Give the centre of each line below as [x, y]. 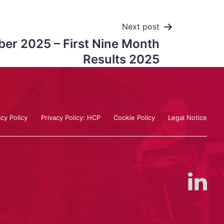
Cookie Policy [134, 117]
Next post [141, 26]
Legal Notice [188, 117]
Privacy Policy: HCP [70, 117]
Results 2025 [121, 59]
